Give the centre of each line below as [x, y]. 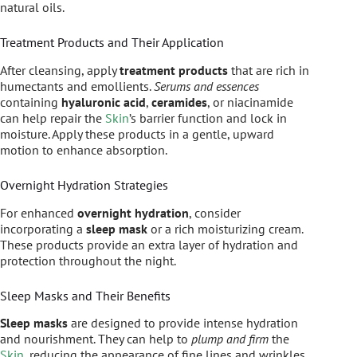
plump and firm [230, 339]
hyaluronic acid [104, 102]
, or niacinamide [250, 102]
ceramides [179, 102]
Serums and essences [206, 86]
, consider [215, 212]
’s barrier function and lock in [208, 118]
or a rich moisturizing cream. [225, 228]
